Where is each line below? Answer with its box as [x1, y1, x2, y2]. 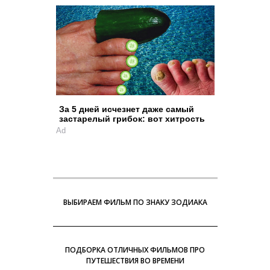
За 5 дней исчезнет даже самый [58, 104, 194, 114]
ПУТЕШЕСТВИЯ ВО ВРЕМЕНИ [86, 255, 184, 266]
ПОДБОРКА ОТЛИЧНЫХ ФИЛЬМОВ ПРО [65, 244, 205, 255]
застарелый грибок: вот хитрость [58, 113, 205, 124]
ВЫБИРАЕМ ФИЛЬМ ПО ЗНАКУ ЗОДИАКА [63, 196, 207, 207]
